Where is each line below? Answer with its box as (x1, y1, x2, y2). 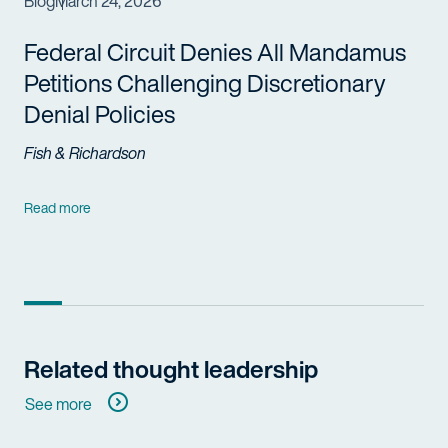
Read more (24, 196, 91, 218)
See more (25, 391, 92, 416)
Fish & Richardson (24, 140, 146, 165)
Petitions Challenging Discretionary (24, 65, 386, 101)
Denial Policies (24, 96, 175, 132)
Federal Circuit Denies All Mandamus (24, 34, 406, 70)
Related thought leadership (24, 350, 318, 387)
